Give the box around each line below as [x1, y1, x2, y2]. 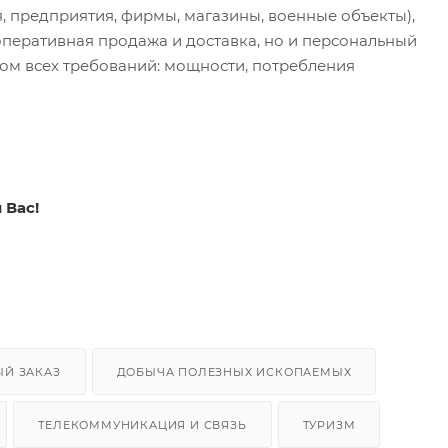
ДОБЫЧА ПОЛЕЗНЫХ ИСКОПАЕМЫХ [116, 364, 352, 379]
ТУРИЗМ [302, 417, 356, 432]
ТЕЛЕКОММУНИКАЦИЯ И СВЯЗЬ [38, 417, 247, 432]
